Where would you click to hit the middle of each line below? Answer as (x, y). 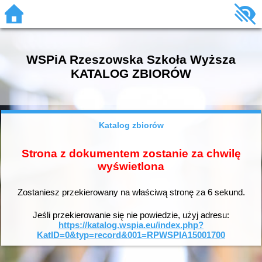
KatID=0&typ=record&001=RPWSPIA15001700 (131, 235)
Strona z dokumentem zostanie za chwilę (131, 153)
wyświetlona (131, 166)
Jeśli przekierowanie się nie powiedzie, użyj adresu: (131, 215)
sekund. (228, 192)
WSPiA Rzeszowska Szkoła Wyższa (131, 59)
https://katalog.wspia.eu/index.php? (131, 225)
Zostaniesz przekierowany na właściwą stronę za (112, 192)
